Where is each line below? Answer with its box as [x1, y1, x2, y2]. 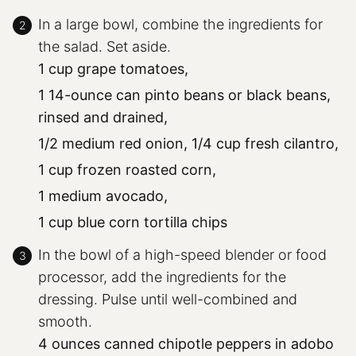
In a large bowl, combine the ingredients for [38, 15, 323, 33]
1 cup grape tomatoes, [38, 60, 188, 77]
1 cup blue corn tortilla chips [38, 213, 227, 230]
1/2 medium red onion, [38, 134, 188, 152]
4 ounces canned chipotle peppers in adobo [38, 335, 334, 352]
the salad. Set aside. [38, 37, 171, 55]
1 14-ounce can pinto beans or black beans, [38, 86, 331, 103]
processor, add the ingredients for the [38, 268, 286, 285]
